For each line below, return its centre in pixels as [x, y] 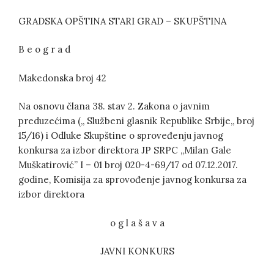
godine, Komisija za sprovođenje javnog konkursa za [132, 180]
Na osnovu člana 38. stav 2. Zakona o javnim [114, 106]
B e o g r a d [44, 50]
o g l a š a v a [137, 223]
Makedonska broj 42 [62, 78]
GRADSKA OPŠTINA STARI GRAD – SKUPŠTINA [122, 21]
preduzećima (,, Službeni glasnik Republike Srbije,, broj [136, 121]
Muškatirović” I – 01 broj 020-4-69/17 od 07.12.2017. [128, 165]
